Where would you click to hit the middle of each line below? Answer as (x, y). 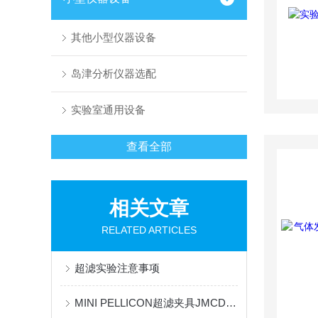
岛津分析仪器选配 (113, 73)
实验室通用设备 (108, 110)
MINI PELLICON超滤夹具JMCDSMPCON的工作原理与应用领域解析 (231, 303)
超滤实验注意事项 (117, 268)
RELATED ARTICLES (149, 230)
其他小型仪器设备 (113, 37)
